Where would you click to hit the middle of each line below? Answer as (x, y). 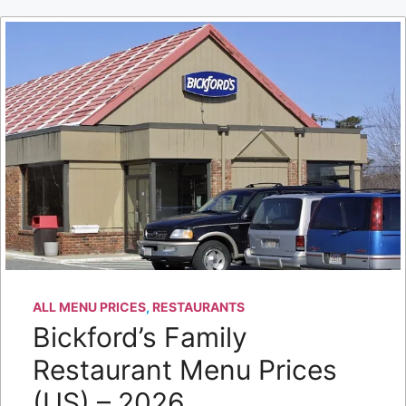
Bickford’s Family (140, 338)
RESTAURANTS (198, 307)
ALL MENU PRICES (89, 307)
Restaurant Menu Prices (185, 370)
